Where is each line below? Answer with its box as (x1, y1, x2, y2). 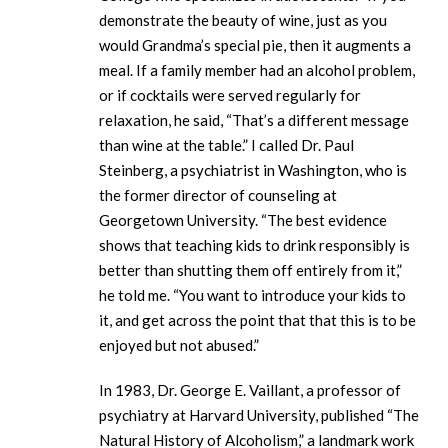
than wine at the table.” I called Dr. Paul (99, 136, 354, 155)
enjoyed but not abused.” (99, 336, 268, 355)
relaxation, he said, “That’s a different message (99, 111, 409, 130)
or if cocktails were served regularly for (99, 86, 361, 105)
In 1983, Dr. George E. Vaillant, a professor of (99, 381, 401, 400)
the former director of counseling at (99, 186, 337, 205)
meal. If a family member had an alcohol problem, (99, 61, 415, 80)
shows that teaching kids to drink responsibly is (99, 236, 410, 255)
